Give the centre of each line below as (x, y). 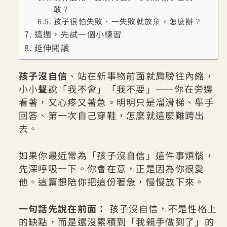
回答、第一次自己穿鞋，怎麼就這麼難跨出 (111, 115)
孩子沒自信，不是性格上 (162, 209)
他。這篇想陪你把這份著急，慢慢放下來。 (111, 182)
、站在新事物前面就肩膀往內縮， (141, 76)
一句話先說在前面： (63, 209)
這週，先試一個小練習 (78, 34)
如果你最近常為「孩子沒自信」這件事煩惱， (116, 155)
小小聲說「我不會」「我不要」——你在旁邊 (116, 89)
